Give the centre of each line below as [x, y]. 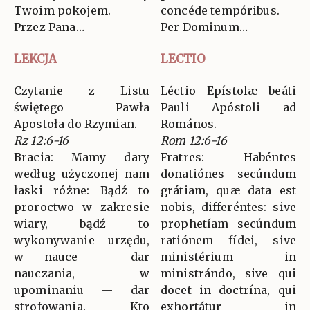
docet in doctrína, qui [228, 290]
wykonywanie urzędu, [82, 240]
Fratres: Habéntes [228, 157]
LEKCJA [35, 58]
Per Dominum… [204, 27]
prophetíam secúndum [228, 223]
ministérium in [228, 256]
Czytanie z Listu [82, 90]
